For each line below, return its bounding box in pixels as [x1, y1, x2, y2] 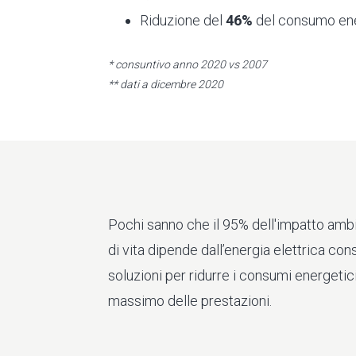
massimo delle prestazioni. [107, 292, 272, 309]
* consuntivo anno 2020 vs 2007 [107, 57, 267, 71]
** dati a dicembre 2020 [107, 77, 223, 91]
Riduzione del [139, 11, 226, 29]
